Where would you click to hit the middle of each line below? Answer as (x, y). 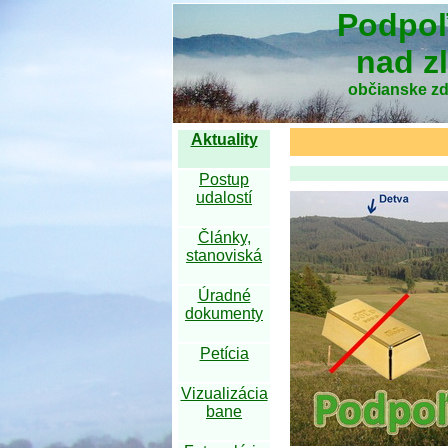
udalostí (224, 197)
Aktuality (224, 139)
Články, (224, 237)
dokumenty (224, 313)
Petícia (224, 353)
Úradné (224, 295)
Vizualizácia (224, 393)
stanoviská (224, 255)
